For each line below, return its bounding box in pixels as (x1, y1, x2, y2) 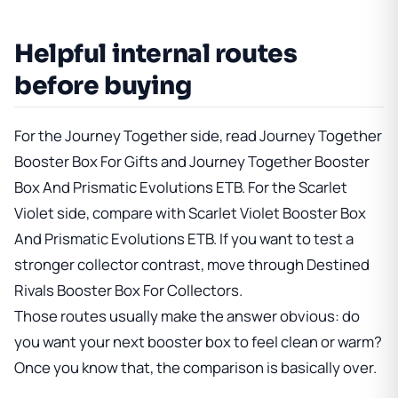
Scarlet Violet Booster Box (188, 202, 366, 223)
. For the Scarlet (242, 176, 347, 197)
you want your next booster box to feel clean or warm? (14, 330, 382, 352)
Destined (306, 253, 370, 275)
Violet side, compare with (14, 202, 188, 223)
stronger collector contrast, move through (14, 253, 306, 275)
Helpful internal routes (14, 38, 298, 70)
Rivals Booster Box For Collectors (14, 279, 239, 300)
